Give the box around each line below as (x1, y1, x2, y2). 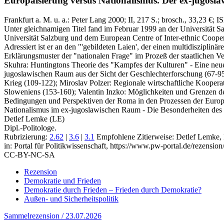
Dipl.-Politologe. (4, 123, 56, 132)
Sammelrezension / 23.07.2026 (4, 211, 101, 220)
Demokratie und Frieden (24, 176, 101, 185)
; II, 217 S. (124, 15, 157, 24)
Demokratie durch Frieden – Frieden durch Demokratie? (24, 185, 201, 194)
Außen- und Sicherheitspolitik (24, 194, 118, 203)
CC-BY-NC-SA (4, 150, 55, 159)
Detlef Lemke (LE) (4, 114, 64, 123)
